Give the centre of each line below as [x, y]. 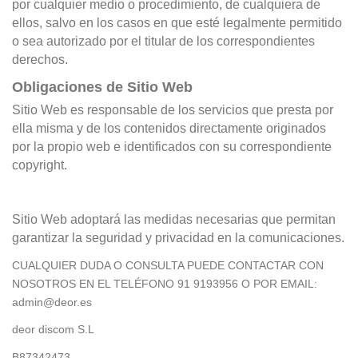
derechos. [40, 60]
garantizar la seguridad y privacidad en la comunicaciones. [178, 238]
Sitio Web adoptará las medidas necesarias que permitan [174, 220]
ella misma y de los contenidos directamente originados [169, 128]
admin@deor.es [52, 302]
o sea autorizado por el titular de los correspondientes [163, 42]
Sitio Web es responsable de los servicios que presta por [173, 109]
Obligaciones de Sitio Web [102, 87]
